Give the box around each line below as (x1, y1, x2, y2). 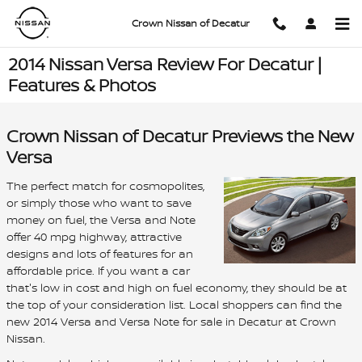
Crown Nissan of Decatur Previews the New (6, 124, 353, 148)
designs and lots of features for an (6, 245, 193, 261)
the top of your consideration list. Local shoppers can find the (6, 296, 342, 312)
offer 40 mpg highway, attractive (6, 228, 182, 244)
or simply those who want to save (6, 194, 192, 210)
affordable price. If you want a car (6, 262, 190, 278)
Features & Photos (8, 74, 156, 97)
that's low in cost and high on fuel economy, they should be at (6, 279, 347, 295)
